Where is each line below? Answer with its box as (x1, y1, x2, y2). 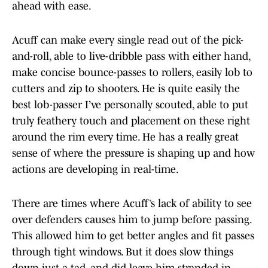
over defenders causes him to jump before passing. (12, 214, 251, 226)
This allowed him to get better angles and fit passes (12, 230, 254, 242)
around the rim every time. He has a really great (12, 131, 239, 144)
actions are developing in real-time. (12, 163, 179, 176)
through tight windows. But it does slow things (12, 246, 233, 258)
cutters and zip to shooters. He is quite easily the (12, 83, 240, 95)
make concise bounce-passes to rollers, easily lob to (12, 66, 252, 79)
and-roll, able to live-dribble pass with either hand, (12, 50, 250, 63)
